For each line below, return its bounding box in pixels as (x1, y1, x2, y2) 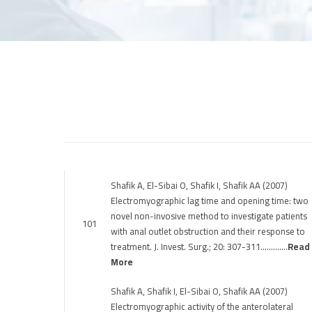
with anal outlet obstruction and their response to (111, 223, 305, 240)
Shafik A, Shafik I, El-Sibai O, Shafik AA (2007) (111, 283, 288, 299)
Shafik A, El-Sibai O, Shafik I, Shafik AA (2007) (111, 177, 288, 194)
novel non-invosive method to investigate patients (111, 208, 307, 224)
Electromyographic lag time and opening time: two (111, 192, 309, 209)
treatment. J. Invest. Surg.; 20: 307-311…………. (111, 238, 288, 255)
